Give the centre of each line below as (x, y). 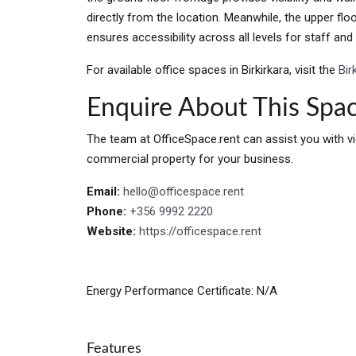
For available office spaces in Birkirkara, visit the (213, 70)
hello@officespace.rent (184, 192)
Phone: (106, 212)
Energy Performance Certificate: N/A (182, 291)
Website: (111, 232)
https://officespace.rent (200, 232)
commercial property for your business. (190, 159)
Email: (103, 192)
